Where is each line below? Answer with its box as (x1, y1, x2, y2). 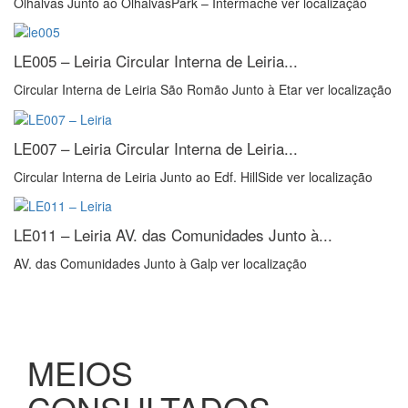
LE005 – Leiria (14, 49, 116, 73)
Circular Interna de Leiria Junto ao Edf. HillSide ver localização (14, 167, 372, 186)
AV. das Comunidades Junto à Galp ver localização (14, 253, 307, 272)
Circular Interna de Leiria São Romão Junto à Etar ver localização (14, 80, 392, 99)
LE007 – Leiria (14, 136, 116, 159)
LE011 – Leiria (14, 222, 116, 246)
